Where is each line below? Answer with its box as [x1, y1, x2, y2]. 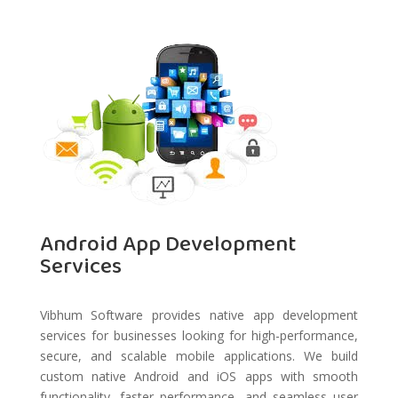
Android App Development [39, 225, 296, 265]
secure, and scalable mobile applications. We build [39, 347, 359, 365]
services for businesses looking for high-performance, [39, 327, 359, 345]
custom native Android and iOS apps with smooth [39, 368, 359, 386]
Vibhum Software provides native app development [39, 306, 359, 324]
